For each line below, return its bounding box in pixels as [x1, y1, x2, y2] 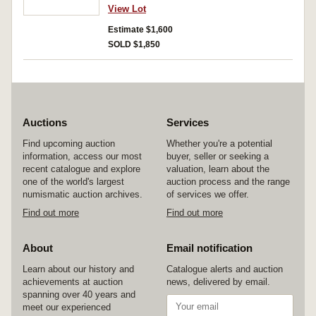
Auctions [23, 116, 67, 128]
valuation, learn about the [166, 164, 269, 174]
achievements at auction [23, 276, 123, 287]
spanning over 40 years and [23, 289, 135, 300]
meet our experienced [23, 302, 111, 312]
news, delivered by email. [166, 276, 270, 287]
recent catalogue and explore [23, 164, 140, 174]
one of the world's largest [23, 176, 124, 187]
